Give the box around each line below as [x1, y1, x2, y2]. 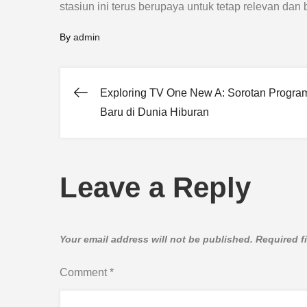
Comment [60, 267, 110, 278]
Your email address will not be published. [60, 234, 253, 245]
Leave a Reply [60, 171, 251, 204]
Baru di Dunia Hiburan [100, 106, 209, 118]
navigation [73, 132, 218, 164]
